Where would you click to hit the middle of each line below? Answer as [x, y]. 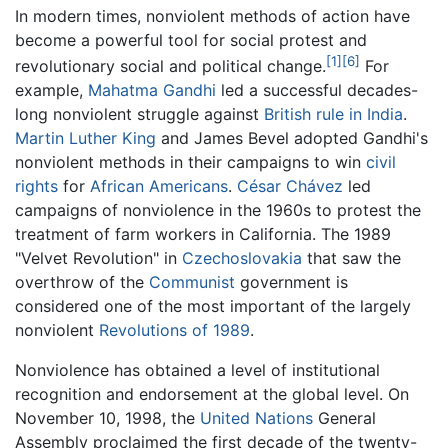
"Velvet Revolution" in [98, 258]
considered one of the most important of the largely [213, 306]
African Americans [159, 186]
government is [291, 282]
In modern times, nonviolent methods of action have [212, 15]
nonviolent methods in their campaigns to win [190, 162]
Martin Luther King [85, 138]
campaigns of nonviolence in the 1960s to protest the [218, 210]
